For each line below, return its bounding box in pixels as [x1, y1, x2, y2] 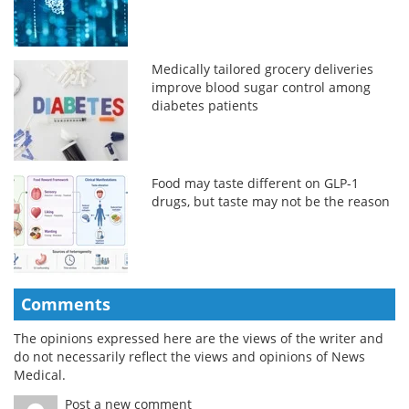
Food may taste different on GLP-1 [152, 173, 360, 192]
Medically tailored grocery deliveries [152, 59, 374, 78]
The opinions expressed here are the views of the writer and [14, 329, 383, 347]
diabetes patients [152, 96, 259, 114]
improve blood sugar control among [152, 78, 372, 96]
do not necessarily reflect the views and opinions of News [14, 347, 365, 365]
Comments [21, 292, 110, 315]
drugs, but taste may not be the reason [152, 192, 391, 210]
